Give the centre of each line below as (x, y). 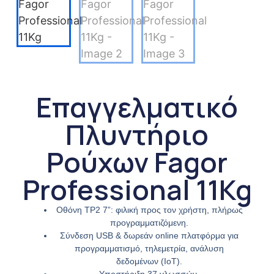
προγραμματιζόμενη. (149, 222)
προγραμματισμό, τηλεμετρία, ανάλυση (149, 248)
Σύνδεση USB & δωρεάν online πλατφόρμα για (149, 235)
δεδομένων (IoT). (149, 261)
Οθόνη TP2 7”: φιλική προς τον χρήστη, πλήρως (149, 209)
